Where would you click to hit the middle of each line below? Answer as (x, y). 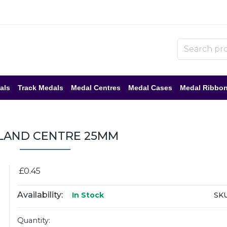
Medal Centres (96, 88)
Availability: (40, 195)
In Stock (87, 195)
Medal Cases (150, 88)
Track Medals (41, 88)
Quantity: (33, 220)
